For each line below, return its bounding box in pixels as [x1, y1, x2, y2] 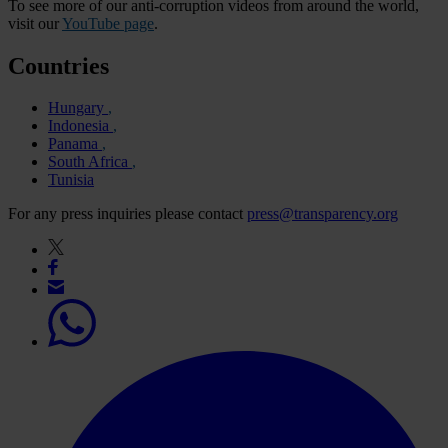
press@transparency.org [247, 205, 398, 223]
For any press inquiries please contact [8, 205, 247, 223]
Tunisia [48, 171, 94, 189]
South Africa [48, 153, 132, 171]
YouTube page [62, 14, 154, 32]
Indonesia [48, 117, 113, 135]
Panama [48, 135, 102, 153]
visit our [8, 14, 62, 32]
